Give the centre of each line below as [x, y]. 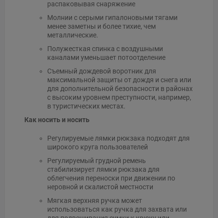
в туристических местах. [86, 106]
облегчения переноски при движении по [111, 178]
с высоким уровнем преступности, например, [119, 97]
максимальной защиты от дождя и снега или [119, 80]
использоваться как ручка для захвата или [117, 209]
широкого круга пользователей [97, 147]
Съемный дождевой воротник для [101, 71]
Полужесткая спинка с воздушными [105, 48]
